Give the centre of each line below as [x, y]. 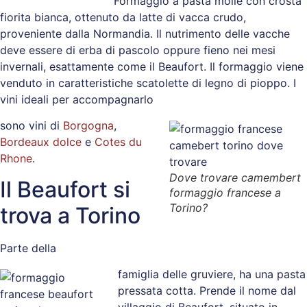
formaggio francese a [225, 193]
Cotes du [118, 142]
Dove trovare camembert [235, 178]
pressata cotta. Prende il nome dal [207, 291]
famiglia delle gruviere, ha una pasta [212, 274]
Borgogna [87, 126]
